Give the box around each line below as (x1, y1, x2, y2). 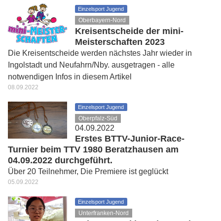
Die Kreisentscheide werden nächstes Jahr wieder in (8, 49, 192, 57)
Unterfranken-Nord (78, 210, 129, 217)
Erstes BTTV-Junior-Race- (75, 134, 184, 144)
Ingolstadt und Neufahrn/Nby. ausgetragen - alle (8, 61, 175, 69)
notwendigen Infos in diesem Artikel (8, 73, 132, 81)
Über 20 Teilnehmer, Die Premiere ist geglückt (8, 167, 168, 176)
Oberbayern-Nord (78, 17, 126, 24)
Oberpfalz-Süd (78, 115, 118, 122)
